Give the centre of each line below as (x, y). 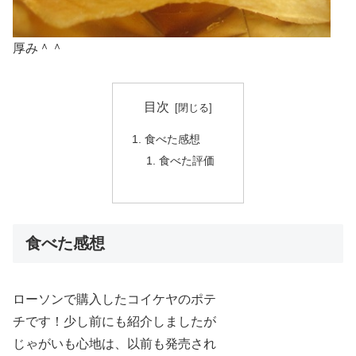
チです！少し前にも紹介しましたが (114, 322)
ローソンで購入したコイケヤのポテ (114, 300)
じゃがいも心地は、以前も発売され (114, 344)
